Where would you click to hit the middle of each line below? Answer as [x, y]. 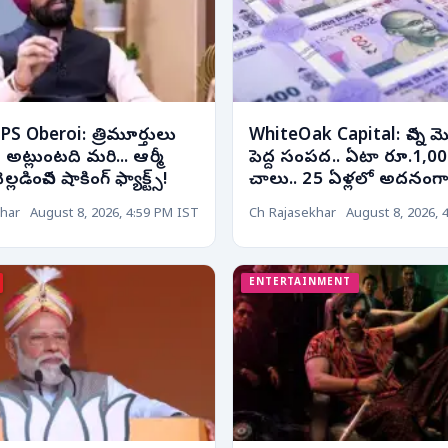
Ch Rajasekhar [292, 215]
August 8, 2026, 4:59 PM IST [114, 215]
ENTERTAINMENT [300, 282]
